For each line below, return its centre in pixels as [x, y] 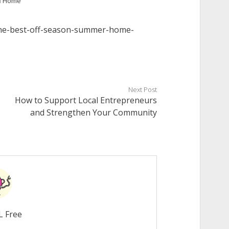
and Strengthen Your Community [94, 112]
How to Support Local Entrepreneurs [86, 100]
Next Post [143, 89]
